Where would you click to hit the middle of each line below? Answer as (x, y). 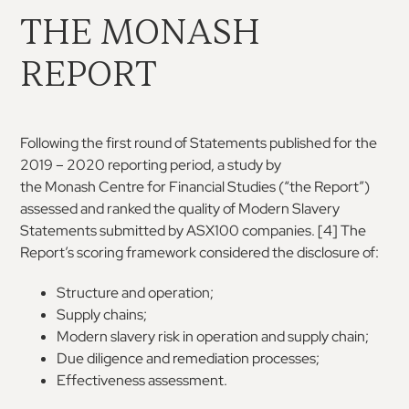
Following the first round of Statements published (176, 142)
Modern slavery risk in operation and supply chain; (213, 336)
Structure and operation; (136, 292)
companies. (279, 230)
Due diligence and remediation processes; (189, 358)
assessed (49, 208)
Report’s (47, 252)
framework (162, 252)
